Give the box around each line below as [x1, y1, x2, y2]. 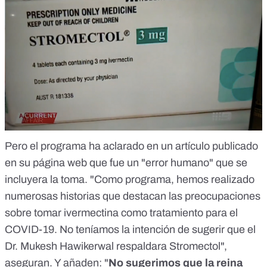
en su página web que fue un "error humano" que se [5, 157, 247, 169]
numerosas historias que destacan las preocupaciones [5, 190, 260, 203]
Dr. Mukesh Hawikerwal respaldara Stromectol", [5, 240, 227, 253]
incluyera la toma [5, 173, 85, 186]
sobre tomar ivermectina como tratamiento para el [5, 207, 238, 219]
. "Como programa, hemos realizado [85, 173, 254, 186]
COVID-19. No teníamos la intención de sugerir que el [5, 223, 256, 236]
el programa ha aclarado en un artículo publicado [30, 140, 258, 153]
